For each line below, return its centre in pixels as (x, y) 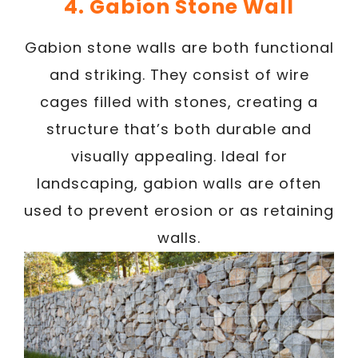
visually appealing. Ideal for (179, 156)
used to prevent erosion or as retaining (179, 210)
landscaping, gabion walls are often (179, 183)
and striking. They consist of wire (179, 74)
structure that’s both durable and (179, 129)
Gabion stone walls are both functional (179, 47)
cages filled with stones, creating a (179, 101)
